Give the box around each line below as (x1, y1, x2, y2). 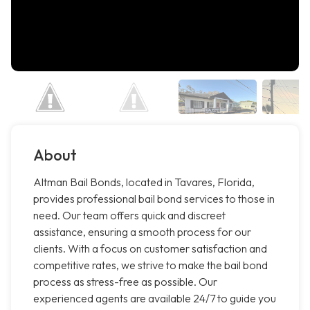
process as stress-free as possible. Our (33, 275, 217, 289)
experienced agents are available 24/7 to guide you (33, 291, 276, 306)
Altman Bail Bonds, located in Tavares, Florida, (33, 175, 255, 190)
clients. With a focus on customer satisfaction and (33, 241, 267, 256)
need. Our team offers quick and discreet (33, 208, 226, 223)
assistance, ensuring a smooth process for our (33, 225, 251, 239)
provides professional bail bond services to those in (33, 192, 275, 206)
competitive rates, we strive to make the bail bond (33, 258, 268, 273)
